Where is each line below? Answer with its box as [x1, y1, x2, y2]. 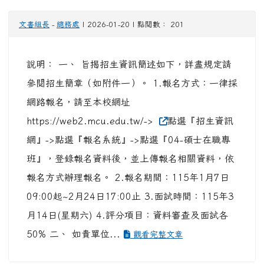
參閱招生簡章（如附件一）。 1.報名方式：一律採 [27, 78, 237, 88]
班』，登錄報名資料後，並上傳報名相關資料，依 [27, 154, 234, 164]
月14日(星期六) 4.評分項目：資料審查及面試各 [27, 210, 228, 220]
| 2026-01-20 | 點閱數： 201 [80, 21, 184, 29]
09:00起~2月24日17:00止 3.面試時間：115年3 [27, 192, 234, 202]
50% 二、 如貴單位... [27, 229, 124, 239]
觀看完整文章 [130, 230, 183, 239]
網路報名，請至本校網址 [27, 97, 130, 107]
